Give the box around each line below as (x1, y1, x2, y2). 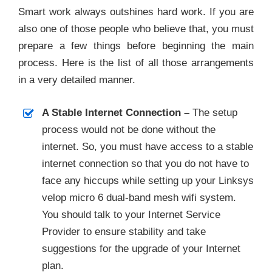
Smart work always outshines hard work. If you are (18, 5, 254, 18)
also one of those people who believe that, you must (18, 22, 254, 35)
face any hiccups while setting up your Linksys (41, 174, 254, 186)
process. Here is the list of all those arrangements (18, 56, 254, 69)
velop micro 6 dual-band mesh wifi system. (41, 191, 236, 203)
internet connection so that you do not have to (41, 157, 249, 169)
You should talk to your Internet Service (41, 208, 220, 220)
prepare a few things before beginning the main (18, 39, 254, 52)
